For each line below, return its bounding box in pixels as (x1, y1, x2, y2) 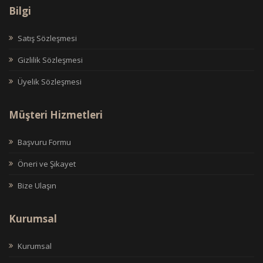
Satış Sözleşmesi (18, 32, 77, 43)
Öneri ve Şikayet (18, 158, 76, 169)
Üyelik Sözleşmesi (18, 76, 82, 87)
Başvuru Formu (18, 136, 71, 147)
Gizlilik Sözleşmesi (18, 54, 83, 65)
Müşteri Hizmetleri (9, 107, 103, 122)
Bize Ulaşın (18, 180, 56, 191)
